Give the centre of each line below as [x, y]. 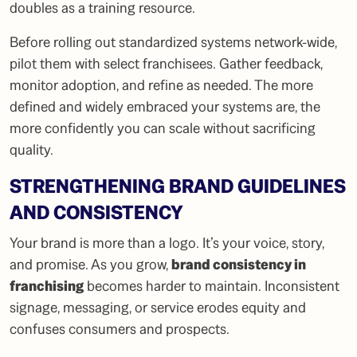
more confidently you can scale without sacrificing [163, 128]
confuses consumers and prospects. [120, 329]
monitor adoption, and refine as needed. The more [161, 85]
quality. [31, 150]
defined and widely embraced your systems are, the [165, 107]
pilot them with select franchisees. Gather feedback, [166, 64]
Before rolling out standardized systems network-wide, [173, 42]
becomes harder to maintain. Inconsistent [212, 286]
